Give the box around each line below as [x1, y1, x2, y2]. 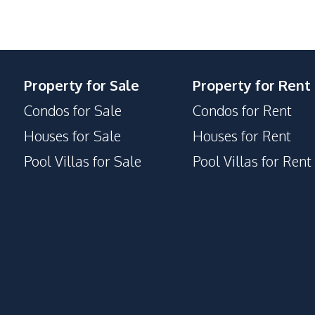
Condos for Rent [193, 101, 292, 120]
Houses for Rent [193, 127, 291, 145]
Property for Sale [24, 76, 139, 94]
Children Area [6, 60, 90, 79]
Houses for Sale [24, 127, 121, 145]
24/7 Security [6, 15, 89, 34]
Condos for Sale [24, 101, 122, 120]
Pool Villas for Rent [193, 152, 311, 170]
